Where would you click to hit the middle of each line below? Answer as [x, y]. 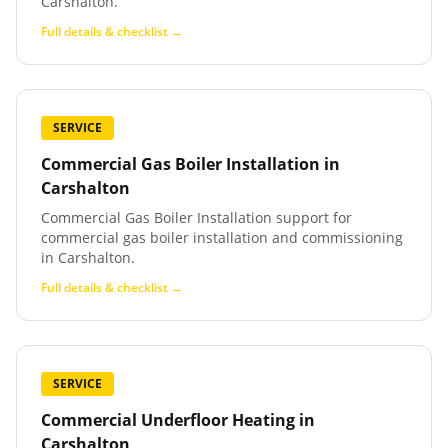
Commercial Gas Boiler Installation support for [196, 217]
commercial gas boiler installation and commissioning [222, 237]
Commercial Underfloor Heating [168, 420]
